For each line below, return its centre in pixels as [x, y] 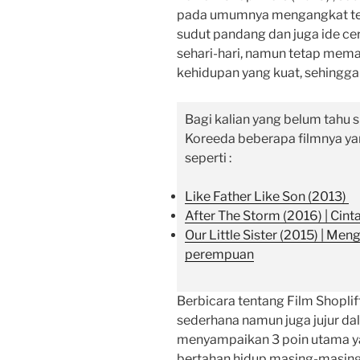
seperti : [208, 158]
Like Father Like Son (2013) [267, 197]
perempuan [219, 255]
